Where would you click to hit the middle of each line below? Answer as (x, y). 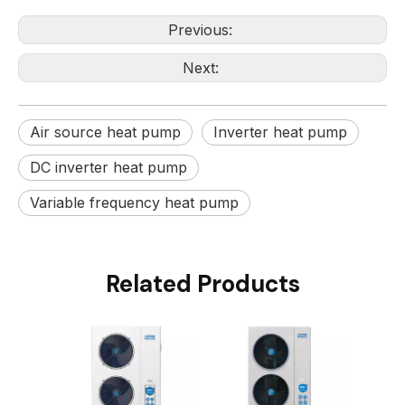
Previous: (202, 30)
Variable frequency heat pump (134, 202)
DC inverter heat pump (108, 167)
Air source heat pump (105, 132)
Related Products (202, 284)
